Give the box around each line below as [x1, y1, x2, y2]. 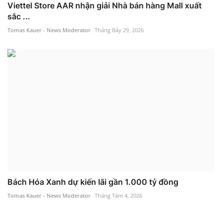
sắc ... [7, 11, 30, 21]
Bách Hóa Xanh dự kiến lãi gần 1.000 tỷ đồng [7, 177, 178, 187]
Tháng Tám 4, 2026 [95, 192, 142, 200]
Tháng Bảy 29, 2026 [95, 26, 144, 34]
